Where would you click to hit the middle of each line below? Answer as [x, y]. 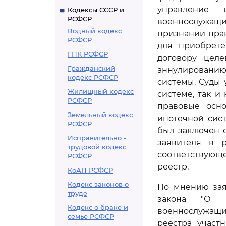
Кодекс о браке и [98, 207]
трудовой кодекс [97, 147]
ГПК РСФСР [88, 54]
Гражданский [91, 68]
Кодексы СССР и [96, 10]
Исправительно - [97, 138]
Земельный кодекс [100, 115]
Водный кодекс [95, 31]
